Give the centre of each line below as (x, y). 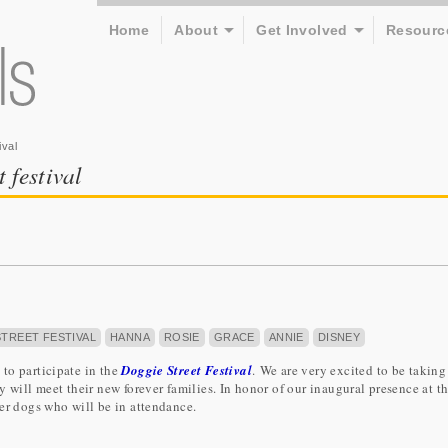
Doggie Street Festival (186, 369)
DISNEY (339, 336)
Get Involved (302, 30)
